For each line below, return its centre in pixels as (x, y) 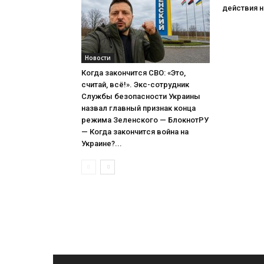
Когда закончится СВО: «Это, (133, 73)
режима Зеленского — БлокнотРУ (145, 120)
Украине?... (102, 143)
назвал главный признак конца (138, 108)
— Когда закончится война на (135, 132)
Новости (98, 58)
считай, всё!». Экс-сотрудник (135, 85)
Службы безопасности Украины (141, 96)
